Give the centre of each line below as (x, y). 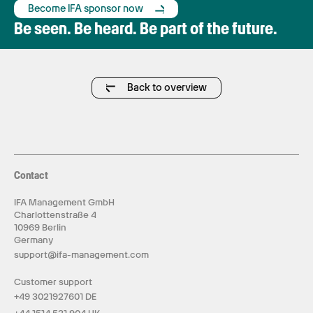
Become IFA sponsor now (86, 8)
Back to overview (167, 87)
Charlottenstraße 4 (55, 215)
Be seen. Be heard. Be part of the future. (146, 28)
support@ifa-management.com (81, 255)
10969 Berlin (40, 227)
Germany (34, 240)
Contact (31, 175)
